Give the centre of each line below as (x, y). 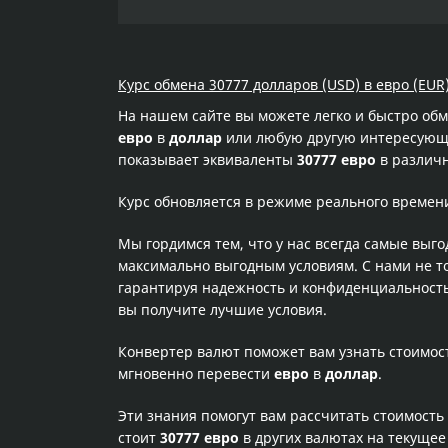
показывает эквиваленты (207, 159)
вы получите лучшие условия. (222, 309)
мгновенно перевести (196, 373)
